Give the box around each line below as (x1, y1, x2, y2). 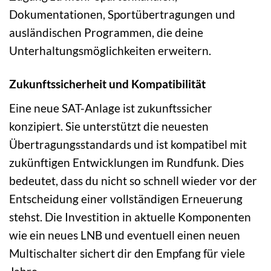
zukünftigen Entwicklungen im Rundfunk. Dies (9, 155, 244, 169)
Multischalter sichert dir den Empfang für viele (9, 246, 245, 260)
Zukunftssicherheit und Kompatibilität (9, 77, 206, 91)
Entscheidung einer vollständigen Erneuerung (9, 191, 243, 206)
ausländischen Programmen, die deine (9, 25, 203, 40)
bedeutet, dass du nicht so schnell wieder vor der (9, 173, 257, 188)
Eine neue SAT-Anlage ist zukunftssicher (9, 100, 212, 115)
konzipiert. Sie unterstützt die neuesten (9, 119, 209, 133)
